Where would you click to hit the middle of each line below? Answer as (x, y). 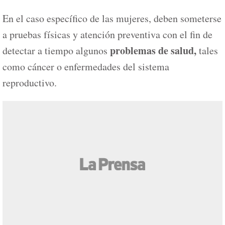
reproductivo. (30, 83)
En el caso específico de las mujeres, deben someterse (112, 18)
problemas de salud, (154, 50)
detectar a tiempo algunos (56, 50)
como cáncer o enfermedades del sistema (86, 67)
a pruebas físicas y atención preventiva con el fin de (107, 34)
